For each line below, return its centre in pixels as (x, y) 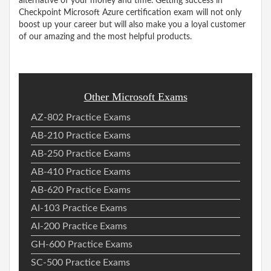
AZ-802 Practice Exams (81, 117)
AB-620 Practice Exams (81, 190)
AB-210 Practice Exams (81, 135)
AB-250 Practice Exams (81, 153)
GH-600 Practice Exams (82, 244)
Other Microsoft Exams (135, 96)
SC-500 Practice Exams (80, 262)
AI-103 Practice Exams (79, 208)
